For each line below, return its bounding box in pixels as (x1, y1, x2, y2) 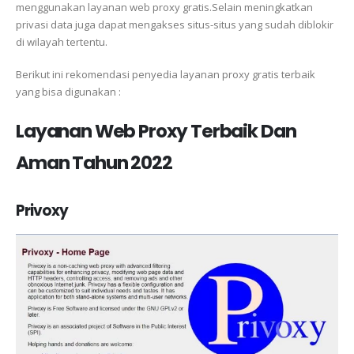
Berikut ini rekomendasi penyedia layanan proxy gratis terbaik (16, 67, 315, 81)
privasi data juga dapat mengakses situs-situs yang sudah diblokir (16, 17, 333, 32)
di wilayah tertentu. (16, 35, 107, 50)
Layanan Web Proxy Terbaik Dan (16, 118, 296, 144)
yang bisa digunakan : (16, 85, 121, 99)
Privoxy (16, 200, 69, 220)
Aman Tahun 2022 (16, 149, 172, 175)
